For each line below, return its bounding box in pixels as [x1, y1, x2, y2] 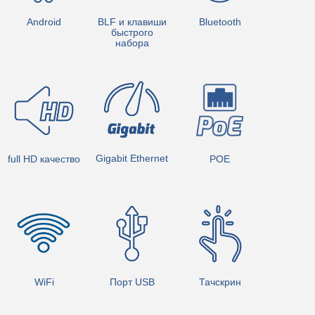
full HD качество [8, 153, 80, 165]
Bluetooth [198, 16, 241, 28]
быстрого [110, 26, 153, 38]
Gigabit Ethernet [96, 153, 168, 165]
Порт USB [109, 276, 155, 288]
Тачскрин [198, 276, 241, 288]
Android [27, 15, 61, 27]
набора [115, 37, 149, 49]
